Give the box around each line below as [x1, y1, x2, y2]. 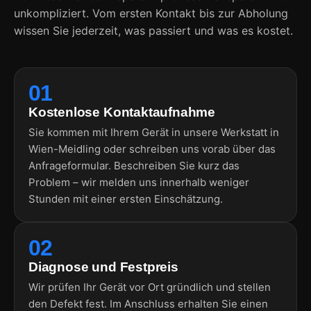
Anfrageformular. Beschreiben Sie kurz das [28, 158, 239, 172]
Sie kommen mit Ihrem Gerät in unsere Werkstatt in [28, 125, 279, 139]
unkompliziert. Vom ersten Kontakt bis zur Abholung [14, 6, 288, 20]
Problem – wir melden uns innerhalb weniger [28, 175, 249, 189]
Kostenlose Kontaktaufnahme [28, 104, 216, 119]
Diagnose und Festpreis [28, 259, 178, 274]
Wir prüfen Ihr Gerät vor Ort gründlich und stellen [28, 280, 271, 294]
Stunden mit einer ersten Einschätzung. [28, 192, 223, 205]
